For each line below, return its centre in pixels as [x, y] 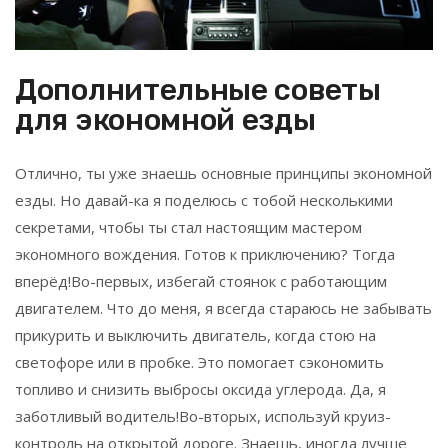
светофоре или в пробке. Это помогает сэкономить [199, 362]
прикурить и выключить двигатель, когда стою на [195, 335]
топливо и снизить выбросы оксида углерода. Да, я [200, 389]
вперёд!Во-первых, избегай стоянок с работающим [201, 281]
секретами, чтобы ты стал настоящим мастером [188, 227]
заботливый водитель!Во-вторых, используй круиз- [203, 416]
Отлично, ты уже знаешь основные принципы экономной [223, 173]
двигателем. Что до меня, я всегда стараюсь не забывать [223, 308]
